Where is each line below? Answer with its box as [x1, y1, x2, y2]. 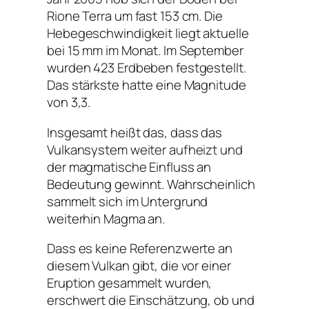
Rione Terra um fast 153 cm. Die [47, 7, 223, 26]
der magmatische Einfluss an [47, 157, 212, 176]
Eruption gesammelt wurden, [47, 274, 212, 292]
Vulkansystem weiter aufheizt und [47, 140, 243, 159]
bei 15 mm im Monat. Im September [47, 41, 243, 60]
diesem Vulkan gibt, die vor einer [47, 257, 231, 275]
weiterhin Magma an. [47, 209, 166, 228]
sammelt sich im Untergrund [47, 192, 208, 210]
